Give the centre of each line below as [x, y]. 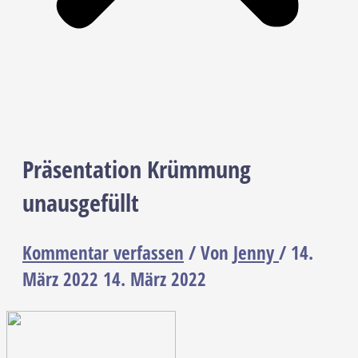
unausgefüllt [81, 203]
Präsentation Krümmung [137, 169]
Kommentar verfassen [103, 253]
